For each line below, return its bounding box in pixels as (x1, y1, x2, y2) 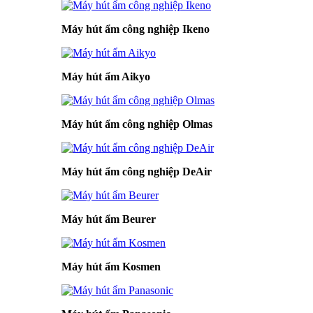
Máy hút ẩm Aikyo (61, 71, 150, 82)
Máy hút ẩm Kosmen (61, 261, 161, 272)
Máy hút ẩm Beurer (61, 213, 156, 225)
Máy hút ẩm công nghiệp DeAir (61, 166, 212, 177)
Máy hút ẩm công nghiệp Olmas (61, 118, 212, 130)
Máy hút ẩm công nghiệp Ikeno (61, 23, 210, 35)
